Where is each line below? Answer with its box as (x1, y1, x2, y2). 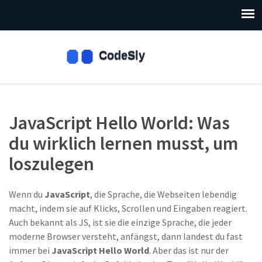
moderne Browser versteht (9, 230, 116, 242)
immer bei (9, 244, 51, 256)
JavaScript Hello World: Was (9, 111, 230, 135)
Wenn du (9, 188, 44, 200)
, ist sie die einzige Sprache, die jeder (88, 216, 232, 228)
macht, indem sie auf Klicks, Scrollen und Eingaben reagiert (9, 202, 246, 214)
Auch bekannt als (9, 216, 79, 228)
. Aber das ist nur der (149, 244, 229, 256)
